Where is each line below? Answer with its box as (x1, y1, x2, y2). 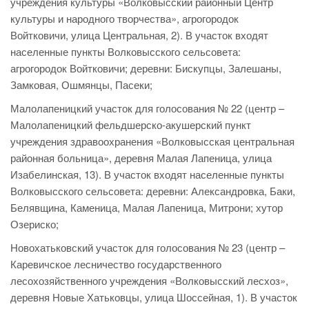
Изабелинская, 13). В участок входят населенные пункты (10, 167, 284, 182)
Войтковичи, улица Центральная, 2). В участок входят (10, 28, 268, 43)
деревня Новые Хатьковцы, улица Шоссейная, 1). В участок (10, 290, 297, 305)
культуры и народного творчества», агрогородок (10, 11, 239, 26)
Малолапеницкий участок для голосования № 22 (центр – (10, 101, 284, 116)
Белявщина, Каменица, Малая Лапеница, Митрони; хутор (10, 200, 283, 215)
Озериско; (10, 217, 59, 232)
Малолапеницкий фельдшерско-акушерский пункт (10, 117, 251, 132)
